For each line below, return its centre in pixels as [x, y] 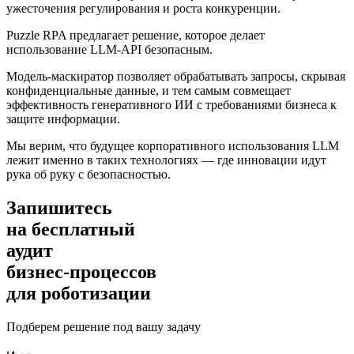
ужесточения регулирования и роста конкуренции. [143, 9]
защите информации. [63, 119]
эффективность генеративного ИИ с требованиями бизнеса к [171, 105]
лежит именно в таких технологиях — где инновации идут [166, 160]
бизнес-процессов [81, 272]
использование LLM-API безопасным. [109, 50]
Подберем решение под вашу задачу [104, 326]
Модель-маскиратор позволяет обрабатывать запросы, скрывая [176, 77]
